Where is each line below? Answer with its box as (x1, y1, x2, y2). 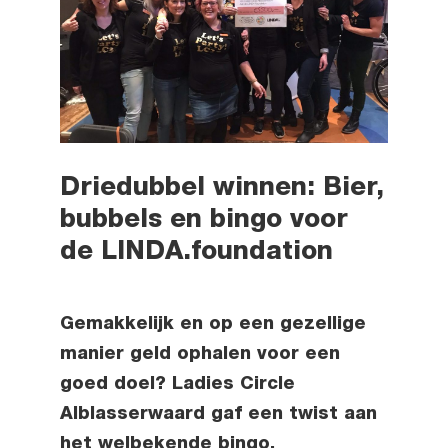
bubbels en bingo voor (59, 208, 348, 235)
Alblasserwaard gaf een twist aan (59, 406, 377, 425)
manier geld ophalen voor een (59, 346, 340, 365)
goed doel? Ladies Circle (59, 376, 295, 395)
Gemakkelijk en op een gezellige (59, 316, 366, 335)
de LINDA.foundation (59, 240, 333, 267)
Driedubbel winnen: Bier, (59, 176, 384, 203)
